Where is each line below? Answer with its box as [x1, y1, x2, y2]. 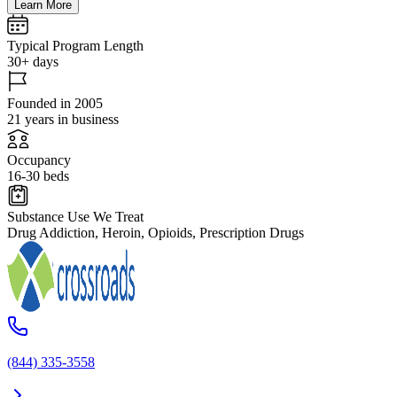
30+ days [7, 53, 58, 69]
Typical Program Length [7, 37, 144, 53]
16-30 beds [7, 167, 69, 183]
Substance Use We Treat [7, 208, 144, 224]
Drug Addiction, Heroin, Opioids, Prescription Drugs [7, 224, 304, 240]
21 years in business [7, 111, 119, 127]
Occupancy [7, 152, 71, 167]
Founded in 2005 [7, 95, 103, 111]
